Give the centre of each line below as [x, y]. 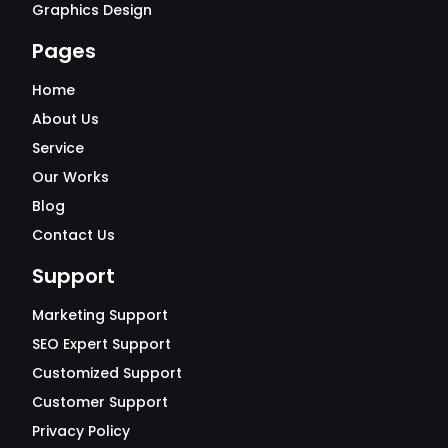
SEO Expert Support [101, 343]
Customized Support [107, 372]
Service [58, 147]
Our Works [70, 176]
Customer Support [100, 401]
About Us [65, 118]
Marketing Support [100, 314]
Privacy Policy [81, 430]
